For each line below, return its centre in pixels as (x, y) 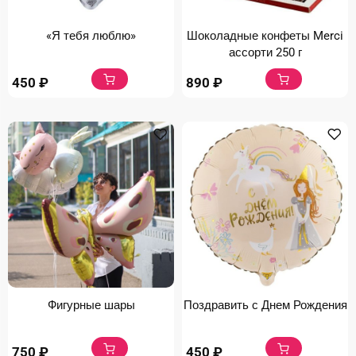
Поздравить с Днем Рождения (265, 305)
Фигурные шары (91, 305)
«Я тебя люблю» (91, 36)
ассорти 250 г (265, 53)
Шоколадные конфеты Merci (265, 36)
